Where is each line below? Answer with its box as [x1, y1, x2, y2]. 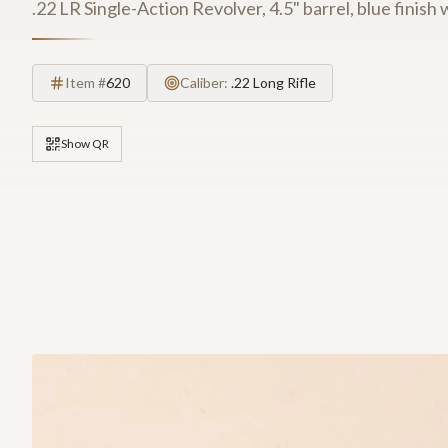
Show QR [61, 136, 109, 151]
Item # [65, 74, 106, 91]
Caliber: [180, 74, 231, 91]
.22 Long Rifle [231, 74, 316, 91]
